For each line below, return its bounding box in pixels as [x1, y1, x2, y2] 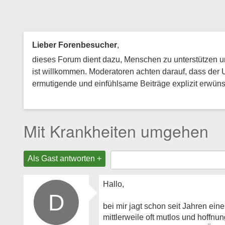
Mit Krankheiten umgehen [24, 119, 208, 142]
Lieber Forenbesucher [32, 41, 117, 49]
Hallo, [103, 180, 124, 188]
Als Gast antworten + [28, 154, 101, 163]
